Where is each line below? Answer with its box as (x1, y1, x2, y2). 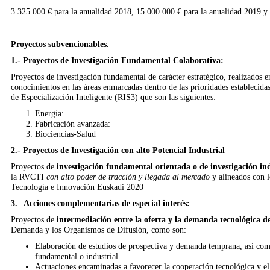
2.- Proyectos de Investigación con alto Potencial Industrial (10, 145, 225, 155)
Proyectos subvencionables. (10, 39, 109, 49)
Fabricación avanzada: (34, 119, 110, 128)
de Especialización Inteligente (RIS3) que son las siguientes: (10, 92, 216, 102)
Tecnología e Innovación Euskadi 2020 (10, 182, 143, 192)
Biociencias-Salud (34, 129, 96, 139)
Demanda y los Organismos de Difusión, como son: (10, 225, 186, 234)
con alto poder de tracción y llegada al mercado (46, 172, 212, 181)
